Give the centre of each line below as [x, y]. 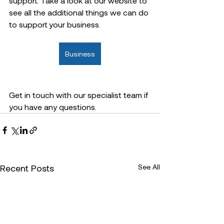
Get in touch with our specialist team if [79, 95]
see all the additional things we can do [80, 12]
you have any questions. [55, 107]
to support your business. [57, 24]
